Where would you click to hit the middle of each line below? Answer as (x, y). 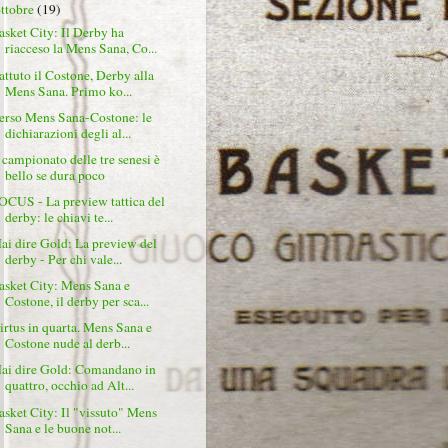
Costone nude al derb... (67, 343)
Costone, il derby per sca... (76, 301)
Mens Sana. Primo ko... (68, 90)
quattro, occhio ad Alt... (69, 385)
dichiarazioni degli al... (67, 132)
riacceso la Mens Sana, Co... (80, 48)
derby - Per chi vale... (63, 259)
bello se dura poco (54, 174)
